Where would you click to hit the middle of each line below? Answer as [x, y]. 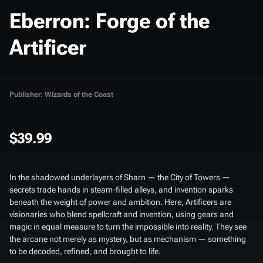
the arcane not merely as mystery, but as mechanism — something [128, 239]
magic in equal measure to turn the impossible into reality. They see [128, 226]
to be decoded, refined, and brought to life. [85, 251]
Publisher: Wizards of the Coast [61, 94]
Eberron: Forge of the [109, 21]
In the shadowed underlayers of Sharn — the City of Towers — [120, 177]
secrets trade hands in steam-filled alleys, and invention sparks [121, 189]
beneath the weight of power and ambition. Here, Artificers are [120, 202]
